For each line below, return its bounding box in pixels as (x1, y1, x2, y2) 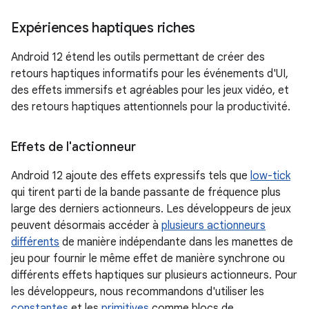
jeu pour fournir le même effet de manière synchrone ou (11, 251, 285, 266)
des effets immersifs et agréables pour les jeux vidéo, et (11, 83, 289, 97)
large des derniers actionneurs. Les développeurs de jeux (11, 201, 291, 216)
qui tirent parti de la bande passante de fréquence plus (11, 185, 281, 199)
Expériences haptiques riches (11, 19, 195, 37)
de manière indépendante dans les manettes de (59, 235, 293, 249)
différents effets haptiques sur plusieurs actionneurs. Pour (11, 268, 297, 282)
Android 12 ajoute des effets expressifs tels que (11, 168, 250, 183)
